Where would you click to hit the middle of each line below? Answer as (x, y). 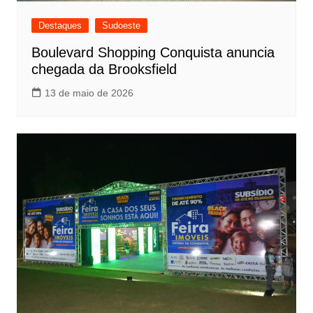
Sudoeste (121, 26)
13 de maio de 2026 (89, 93)
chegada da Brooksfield (104, 70)
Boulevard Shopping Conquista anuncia (153, 53)
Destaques (60, 26)
